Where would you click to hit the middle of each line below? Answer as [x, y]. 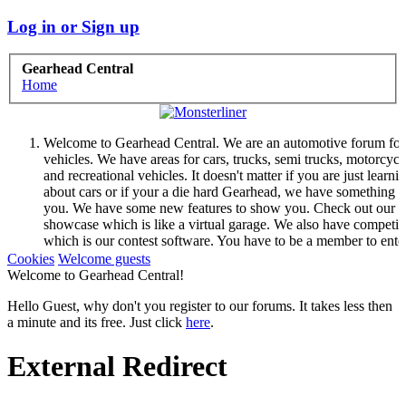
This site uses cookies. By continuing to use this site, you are [216, 274]
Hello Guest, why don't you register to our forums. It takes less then [200, 306]
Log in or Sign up [73, 26]
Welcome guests [104, 259]
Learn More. [258, 290]
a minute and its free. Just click [97, 323]
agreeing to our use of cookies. [133, 290]
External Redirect [117, 367]
